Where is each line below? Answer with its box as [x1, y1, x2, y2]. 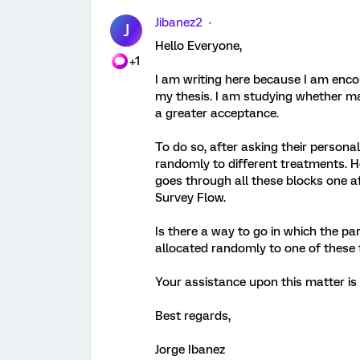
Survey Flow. [155, 190, 229, 205]
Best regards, [155, 309, 234, 323]
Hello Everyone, [155, 39, 245, 53]
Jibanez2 [155, 15, 202, 30]
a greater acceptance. [155, 106, 282, 121]
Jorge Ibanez [155, 342, 225, 357]
